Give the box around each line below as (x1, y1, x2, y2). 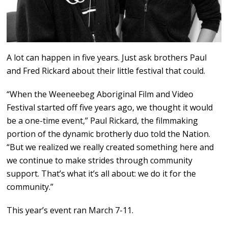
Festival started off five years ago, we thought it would (7, 102, 213, 113)
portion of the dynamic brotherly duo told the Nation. (7, 128, 211, 140)
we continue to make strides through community (7, 155, 193, 166)
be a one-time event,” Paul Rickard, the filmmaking (7, 115, 198, 127)
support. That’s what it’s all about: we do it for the (7, 168, 196, 180)
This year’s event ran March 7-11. (7, 205, 134, 216)
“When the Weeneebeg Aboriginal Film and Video (7, 89, 194, 100)
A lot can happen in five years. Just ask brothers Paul (7, 52, 207, 64)
